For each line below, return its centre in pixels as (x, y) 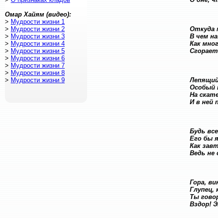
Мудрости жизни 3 (38, 36)
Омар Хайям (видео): (38, 14)
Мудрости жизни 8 (38, 73)
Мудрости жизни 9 (38, 80)
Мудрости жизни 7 (38, 65)
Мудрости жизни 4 (38, 44)
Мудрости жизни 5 (38, 51)
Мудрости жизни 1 (38, 22)
